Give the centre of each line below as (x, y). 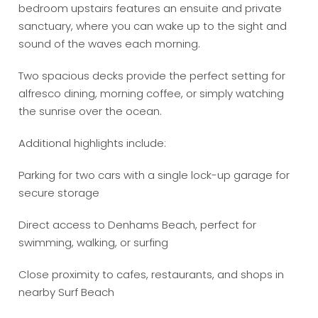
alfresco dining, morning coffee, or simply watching (152, 94)
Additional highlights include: (93, 143)
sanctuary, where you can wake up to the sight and (153, 26)
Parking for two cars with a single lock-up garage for (154, 175)
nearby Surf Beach (67, 292)
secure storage (59, 193)
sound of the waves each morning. (110, 44)
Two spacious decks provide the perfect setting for (152, 76)
